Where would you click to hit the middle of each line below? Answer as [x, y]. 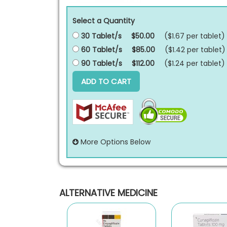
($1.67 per [182, 36]
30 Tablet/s [100, 36]
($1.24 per [182, 63]
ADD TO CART [106, 81]
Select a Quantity [104, 21]
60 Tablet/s [101, 50]
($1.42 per [183, 50]
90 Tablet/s [101, 63]
